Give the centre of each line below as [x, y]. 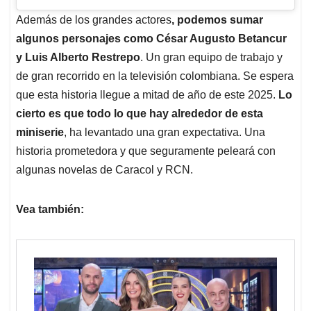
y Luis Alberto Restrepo [78, 57]
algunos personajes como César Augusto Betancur [151, 38]
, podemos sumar [217, 19]
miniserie [40, 132]
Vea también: [50, 209]
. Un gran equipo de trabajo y [211, 57]
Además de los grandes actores [94, 19]
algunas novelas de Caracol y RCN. [104, 169]
